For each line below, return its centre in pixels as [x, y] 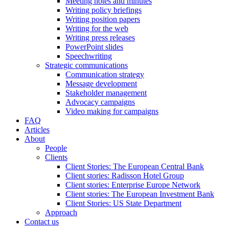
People [56, 148]
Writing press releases [100, 37]
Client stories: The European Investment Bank [140, 194]
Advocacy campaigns [100, 102]
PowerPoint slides [94, 47]
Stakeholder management [106, 93]
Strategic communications [86, 65]
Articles [37, 129]
